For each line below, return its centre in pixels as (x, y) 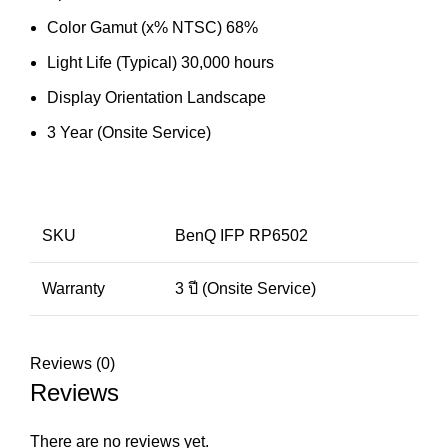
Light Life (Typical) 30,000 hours (160, 63)
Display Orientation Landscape (156, 98)
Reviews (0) (72, 364)
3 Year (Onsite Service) (129, 133)
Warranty (73, 289)
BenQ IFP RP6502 (241, 236)
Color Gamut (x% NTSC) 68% (152, 28)
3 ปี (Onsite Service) (245, 289)
